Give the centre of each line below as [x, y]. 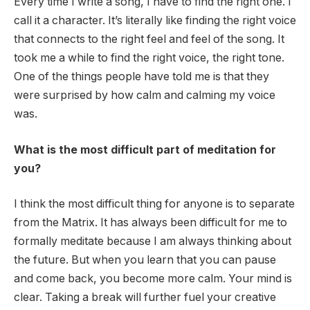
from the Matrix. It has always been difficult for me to [151, 223]
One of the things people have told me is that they [142, 77]
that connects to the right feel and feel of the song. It [149, 39]
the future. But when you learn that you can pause [145, 260]
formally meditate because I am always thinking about [153, 241]
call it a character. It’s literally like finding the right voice [155, 21]
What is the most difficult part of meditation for [145, 149]
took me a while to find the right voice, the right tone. [149, 58]
